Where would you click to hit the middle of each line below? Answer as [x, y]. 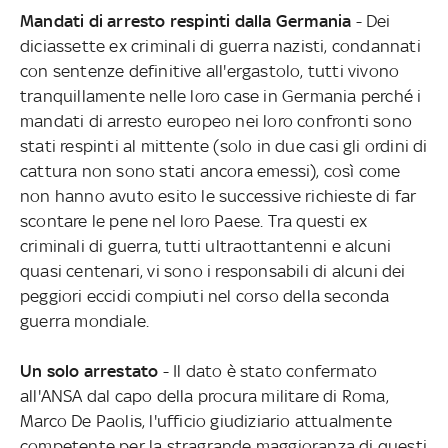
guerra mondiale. [84, 320]
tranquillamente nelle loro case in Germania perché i [220, 95]
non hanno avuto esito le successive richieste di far [218, 195]
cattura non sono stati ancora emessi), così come [210, 170]
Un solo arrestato [91, 370]
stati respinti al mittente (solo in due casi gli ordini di [223, 145]
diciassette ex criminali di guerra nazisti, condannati [220, 45]
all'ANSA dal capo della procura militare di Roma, [204, 395]
